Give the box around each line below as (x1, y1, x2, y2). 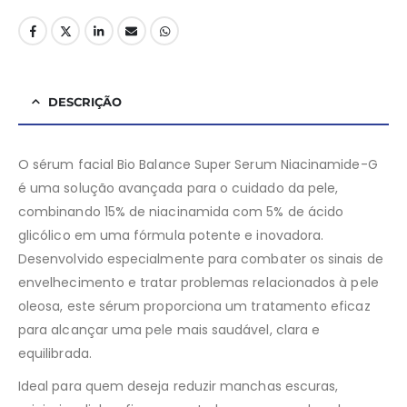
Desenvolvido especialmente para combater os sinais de (18, 250, 383, 269)
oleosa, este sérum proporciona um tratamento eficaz (18, 297, 371, 316)
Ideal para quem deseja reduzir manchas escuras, (18, 377, 339, 396)
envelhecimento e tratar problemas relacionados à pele (18, 273, 379, 293)
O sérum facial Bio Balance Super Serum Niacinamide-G (18, 155, 378, 174)
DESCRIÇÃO (48, 94, 122, 110)
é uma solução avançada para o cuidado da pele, (18, 179, 339, 198)
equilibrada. (18, 344, 92, 363)
